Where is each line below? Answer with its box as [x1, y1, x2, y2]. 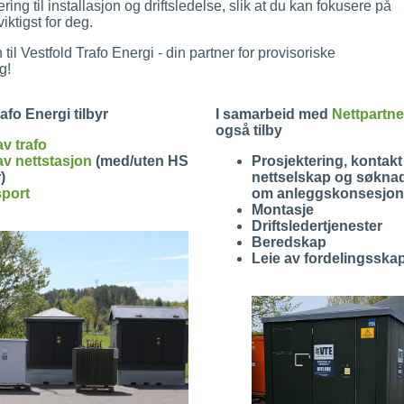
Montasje [251, 202, 314, 217]
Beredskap [251, 234, 326, 250]
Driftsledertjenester [251, 218, 382, 234]
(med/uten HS [92, 153, 188, 169]
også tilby [215, 123, 282, 138]
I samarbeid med [215, 106, 332, 122]
